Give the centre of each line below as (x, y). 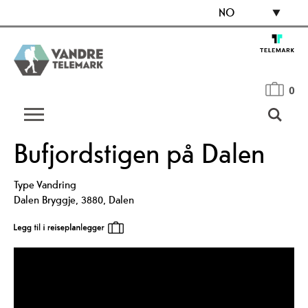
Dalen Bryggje (45, 200)
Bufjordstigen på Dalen (139, 153)
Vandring (56, 185)
